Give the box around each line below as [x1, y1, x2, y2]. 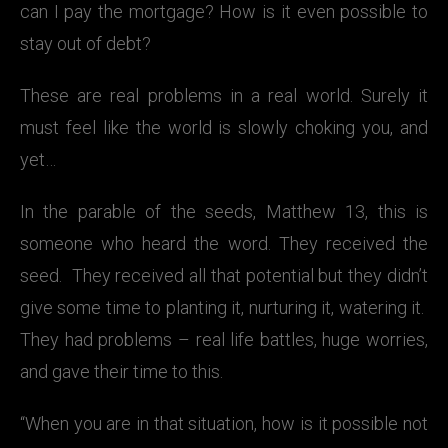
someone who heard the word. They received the [20, 233, 428, 254]
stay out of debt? [20, 33, 151, 54]
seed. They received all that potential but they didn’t [20, 265, 428, 286]
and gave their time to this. [20, 361, 223, 382]
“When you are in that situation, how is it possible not [20, 413, 428, 434]
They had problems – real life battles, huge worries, [20, 329, 428, 350]
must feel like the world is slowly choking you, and [20, 117, 428, 138]
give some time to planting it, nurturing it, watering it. [20, 297, 428, 318]
